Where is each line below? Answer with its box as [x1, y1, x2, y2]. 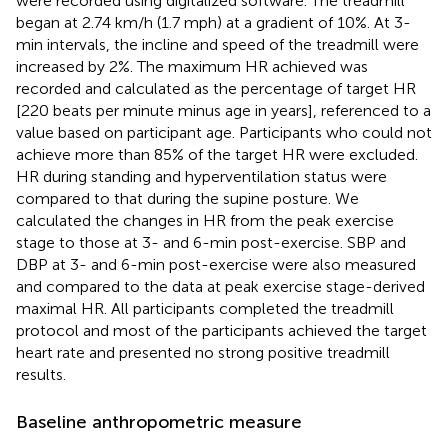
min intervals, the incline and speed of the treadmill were [16, 34, 419, 54]
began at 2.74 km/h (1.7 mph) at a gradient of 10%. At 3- [16, 12, 411, 32]
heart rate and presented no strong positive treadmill [16, 342, 390, 362]
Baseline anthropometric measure [16, 410, 302, 433]
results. [16, 364, 66, 384]
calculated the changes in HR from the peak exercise [16, 210, 394, 230]
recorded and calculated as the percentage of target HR [16, 78, 416, 98]
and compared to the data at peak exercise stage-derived [16, 276, 425, 296]
